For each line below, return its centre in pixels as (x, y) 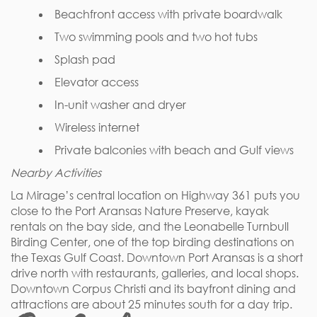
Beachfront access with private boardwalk (168, 14)
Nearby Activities (56, 173)
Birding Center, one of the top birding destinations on (152, 242)
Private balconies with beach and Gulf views (174, 150)
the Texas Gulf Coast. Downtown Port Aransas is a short (157, 258)
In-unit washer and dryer (120, 105)
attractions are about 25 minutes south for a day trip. (151, 304)
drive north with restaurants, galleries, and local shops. (155, 273)
